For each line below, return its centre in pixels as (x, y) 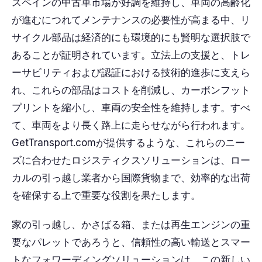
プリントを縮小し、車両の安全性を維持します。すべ (131, 108)
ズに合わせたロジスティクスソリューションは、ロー (131, 160)
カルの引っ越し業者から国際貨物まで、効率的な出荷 (131, 178)
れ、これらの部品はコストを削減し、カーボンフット (131, 90)
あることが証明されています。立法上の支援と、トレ (131, 55)
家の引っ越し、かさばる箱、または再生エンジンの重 (131, 225)
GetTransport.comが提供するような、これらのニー (128, 143)
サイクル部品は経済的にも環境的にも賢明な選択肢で (131, 37)
